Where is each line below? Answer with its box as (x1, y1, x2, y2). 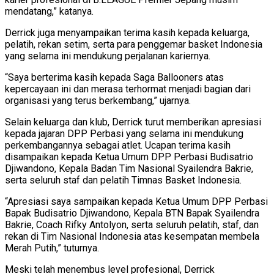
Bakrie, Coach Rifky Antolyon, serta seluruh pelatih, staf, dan (5, 218, 259, 231)
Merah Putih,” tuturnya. (5, 242, 99, 254)
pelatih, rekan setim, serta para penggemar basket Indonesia (5, 38, 262, 50)
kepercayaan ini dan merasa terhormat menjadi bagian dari (5, 83, 251, 95)
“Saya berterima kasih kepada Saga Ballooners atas (5, 71, 224, 83)
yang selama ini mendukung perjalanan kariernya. (5, 50, 210, 62)
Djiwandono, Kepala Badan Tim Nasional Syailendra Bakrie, (5, 162, 253, 174)
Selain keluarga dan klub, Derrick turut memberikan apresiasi (5, 116, 261, 128)
